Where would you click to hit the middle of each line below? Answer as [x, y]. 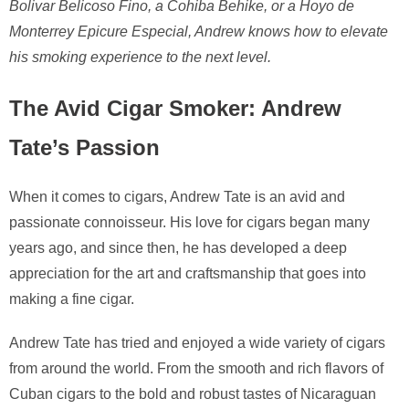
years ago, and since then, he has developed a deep [178, 247]
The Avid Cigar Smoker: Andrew [175, 108]
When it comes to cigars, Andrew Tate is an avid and [177, 196]
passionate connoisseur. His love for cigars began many [189, 222]
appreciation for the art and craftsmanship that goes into [188, 273]
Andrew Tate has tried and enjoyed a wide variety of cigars [197, 342]
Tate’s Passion [84, 147]
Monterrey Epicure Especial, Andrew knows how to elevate [199, 31]
